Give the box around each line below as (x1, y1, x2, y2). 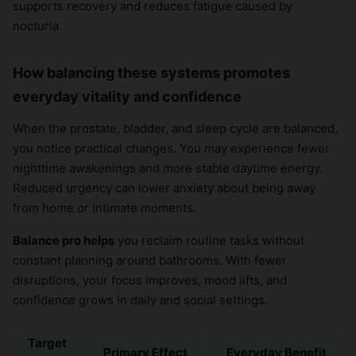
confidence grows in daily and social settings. (13, 292, 268, 308)
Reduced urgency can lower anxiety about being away (13, 180, 315, 196)
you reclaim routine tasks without (114, 233, 304, 249)
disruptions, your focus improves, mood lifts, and (13, 273, 287, 288)
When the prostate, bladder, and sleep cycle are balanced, (13, 121, 338, 137)
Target (27, 335, 67, 351)
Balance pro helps (13, 233, 114, 249)
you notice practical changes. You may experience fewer (13, 141, 330, 157)
